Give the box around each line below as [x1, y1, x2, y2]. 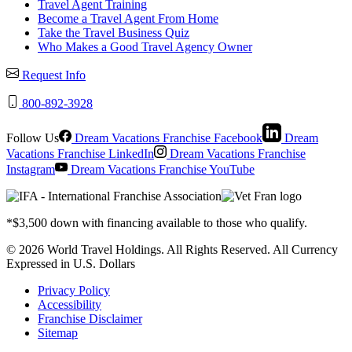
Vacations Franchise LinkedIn [6, 147, 154, 160]
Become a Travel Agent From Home [38, 12, 218, 25]
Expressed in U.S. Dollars [6, 257, 135, 270]
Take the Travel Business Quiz [38, 26, 189, 39]
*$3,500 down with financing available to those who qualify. [6, 216, 307, 229]
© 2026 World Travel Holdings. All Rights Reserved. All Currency [6, 243, 338, 256]
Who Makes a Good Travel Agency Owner [38, 40, 252, 53]
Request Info [22, 68, 86, 82]
